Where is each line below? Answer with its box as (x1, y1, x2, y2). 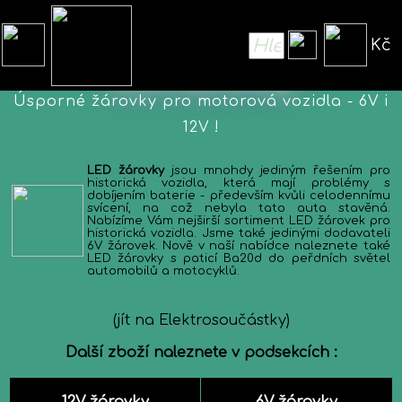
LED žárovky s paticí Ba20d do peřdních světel (87, 252, 390, 265)
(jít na (112, 312, 159, 328)
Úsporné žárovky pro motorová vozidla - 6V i (13, 93, 389, 109)
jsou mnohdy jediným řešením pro (164, 164, 390, 177)
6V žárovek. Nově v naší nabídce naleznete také (87, 240, 390, 252)
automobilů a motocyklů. (87, 265, 240, 277)
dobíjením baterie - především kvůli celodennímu (87, 189, 390, 202)
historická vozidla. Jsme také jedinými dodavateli (87, 227, 390, 240)
